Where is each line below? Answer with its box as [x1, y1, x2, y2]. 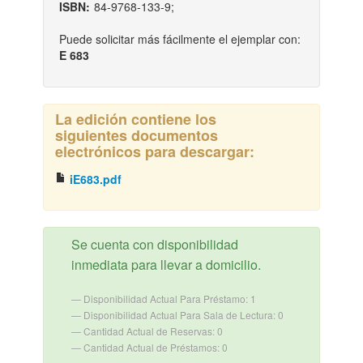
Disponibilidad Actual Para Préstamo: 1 [83, 292, 256, 306]
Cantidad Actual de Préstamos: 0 [83, 340, 228, 355]
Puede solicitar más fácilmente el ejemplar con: [58, 31, 301, 48]
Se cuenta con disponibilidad [70, 235, 238, 254]
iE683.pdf [66, 171, 122, 188]
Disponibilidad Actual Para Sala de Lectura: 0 [83, 308, 284, 322]
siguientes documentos [54, 125, 218, 147]
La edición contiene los [54, 109, 216, 130]
